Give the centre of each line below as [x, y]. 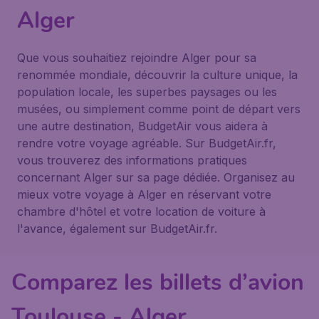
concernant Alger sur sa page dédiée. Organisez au [156, 177]
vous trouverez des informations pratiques [132, 160]
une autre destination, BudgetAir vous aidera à [142, 126]
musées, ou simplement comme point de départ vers [159, 109]
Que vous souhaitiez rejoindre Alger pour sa [137, 58]
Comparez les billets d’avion [158, 282]
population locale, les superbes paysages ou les [147, 92]
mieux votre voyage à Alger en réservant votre [144, 194]
